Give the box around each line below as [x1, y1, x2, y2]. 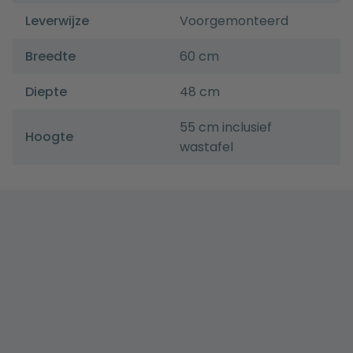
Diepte [25, 83, 67, 102]
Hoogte [25, 128, 73, 147]
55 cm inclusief [180, 118, 272, 137]
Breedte [25, 47, 76, 66]
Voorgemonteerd [180, 12, 288, 31]
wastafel [180, 138, 233, 157]
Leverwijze [25, 12, 89, 31]
